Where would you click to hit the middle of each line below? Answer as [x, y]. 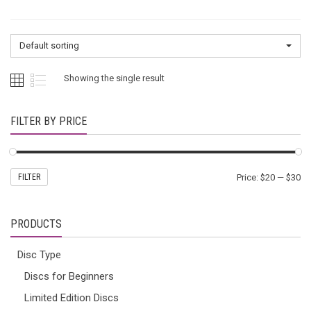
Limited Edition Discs [72, 297]
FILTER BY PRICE [49, 121]
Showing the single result [114, 78]
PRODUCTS [36, 224]
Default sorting [49, 45]
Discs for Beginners [69, 276]
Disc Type [39, 254]
